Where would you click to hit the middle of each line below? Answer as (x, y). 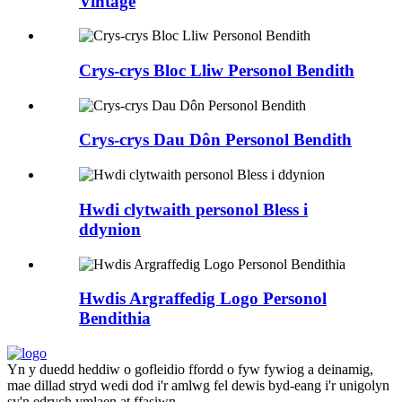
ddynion (110, 229)
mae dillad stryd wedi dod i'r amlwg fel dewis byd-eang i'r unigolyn (198, 386)
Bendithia (115, 319)
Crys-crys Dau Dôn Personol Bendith (215, 140)
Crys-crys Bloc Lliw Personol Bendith (217, 70)
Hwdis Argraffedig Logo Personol (203, 299)
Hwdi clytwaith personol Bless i (193, 209)
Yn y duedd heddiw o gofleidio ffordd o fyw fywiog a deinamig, (190, 370)
